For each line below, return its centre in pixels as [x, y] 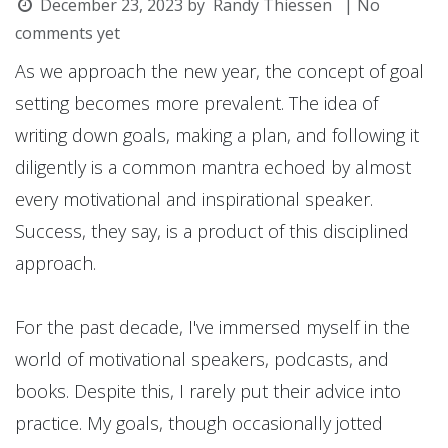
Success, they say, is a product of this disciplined [212, 231]
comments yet [67, 33]
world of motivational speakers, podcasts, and [202, 359]
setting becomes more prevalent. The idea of [196, 103]
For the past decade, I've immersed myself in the [212, 327]
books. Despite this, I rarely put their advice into [208, 391]
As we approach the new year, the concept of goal [219, 71]
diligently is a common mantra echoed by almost [213, 167]
